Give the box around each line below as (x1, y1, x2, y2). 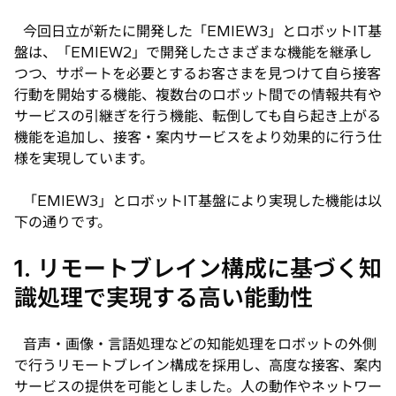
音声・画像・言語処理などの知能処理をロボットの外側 (14, 335, 377, 354)
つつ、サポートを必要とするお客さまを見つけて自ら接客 (14, 65, 381, 83)
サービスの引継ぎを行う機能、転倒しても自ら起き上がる (14, 107, 381, 126)
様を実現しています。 (14, 149, 154, 168)
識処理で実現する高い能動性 (14, 283, 313, 313)
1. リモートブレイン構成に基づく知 (14, 254, 382, 284)
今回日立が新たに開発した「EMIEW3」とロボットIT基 (14, 22, 382, 41)
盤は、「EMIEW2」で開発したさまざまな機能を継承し (14, 43, 372, 62)
